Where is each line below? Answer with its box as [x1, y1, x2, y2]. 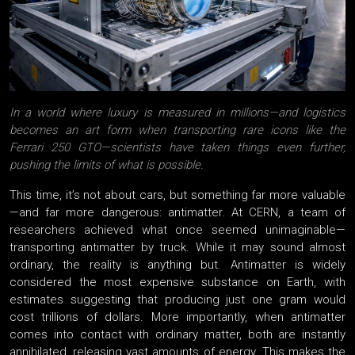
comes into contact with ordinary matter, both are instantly [10, 327, 345, 342]
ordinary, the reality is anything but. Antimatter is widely [10, 258, 345, 273]
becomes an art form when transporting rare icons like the [10, 123, 345, 138]
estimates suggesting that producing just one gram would [10, 292, 345, 307]
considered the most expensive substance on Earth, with [10, 275, 345, 290]
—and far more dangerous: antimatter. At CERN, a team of [10, 205, 345, 220]
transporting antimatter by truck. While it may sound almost [10, 240, 345, 255]
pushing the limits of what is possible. [10, 158, 204, 173]
